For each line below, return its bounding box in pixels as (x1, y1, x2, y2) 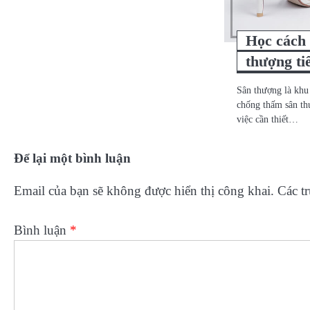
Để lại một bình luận (14, 151, 131, 166)
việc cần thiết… (237, 113, 299, 125)
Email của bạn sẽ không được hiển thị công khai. (14, 183, 274, 199)
